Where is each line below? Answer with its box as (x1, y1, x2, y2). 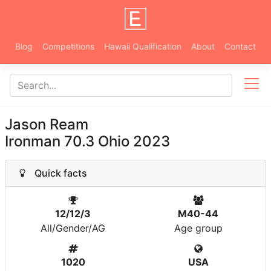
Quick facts (27, 167, 87, 179)
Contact (224, 41, 256, 51)
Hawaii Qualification (104, 41, 181, 51)
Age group (174, 222, 223, 234)
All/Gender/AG (41, 222, 105, 234)
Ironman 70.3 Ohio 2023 (5, 132, 170, 150)
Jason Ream (5, 116, 88, 133)
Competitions (42, 41, 94, 51)
